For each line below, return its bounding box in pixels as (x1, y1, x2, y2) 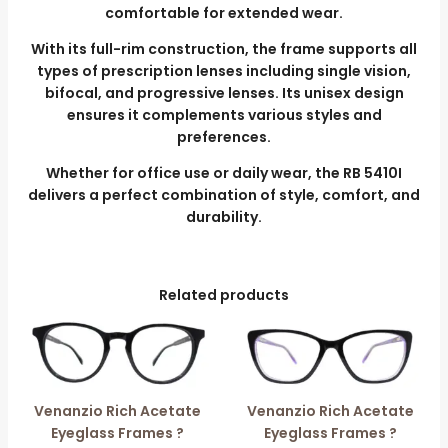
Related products (159, 285, 289, 306)
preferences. (177, 127, 271, 148)
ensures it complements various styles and (66, 105, 382, 126)
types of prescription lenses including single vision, (37, 61, 411, 82)
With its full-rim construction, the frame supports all (31, 39, 417, 60)
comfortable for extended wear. (105, 3, 343, 24)
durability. (186, 207, 262, 228)
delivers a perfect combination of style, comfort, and (28, 185, 420, 206)
